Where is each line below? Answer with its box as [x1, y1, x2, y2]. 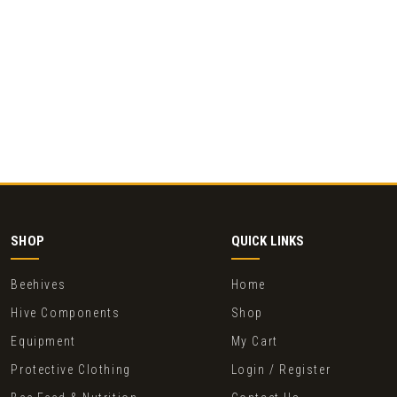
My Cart [230, 334, 278, 348]
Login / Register [230, 362, 331, 377]
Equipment [11, 334, 76, 348]
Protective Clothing [11, 362, 131, 377]
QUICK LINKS [230, 233, 305, 249]
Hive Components [11, 306, 121, 320]
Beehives [11, 277, 66, 292]
